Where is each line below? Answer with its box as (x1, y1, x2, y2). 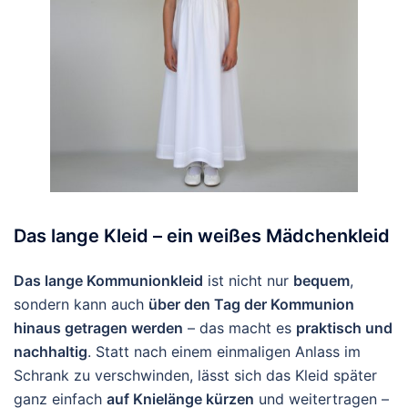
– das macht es (183, 319, 296, 337)
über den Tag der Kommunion (148, 295, 354, 313)
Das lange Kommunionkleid (14, 271, 203, 290)
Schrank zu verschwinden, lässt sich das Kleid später (14, 366, 377, 384)
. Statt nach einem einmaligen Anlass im (87, 342, 361, 361)
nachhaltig (14, 342, 87, 361)
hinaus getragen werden (14, 319, 183, 337)
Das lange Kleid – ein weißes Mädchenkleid (14, 225, 390, 247)
